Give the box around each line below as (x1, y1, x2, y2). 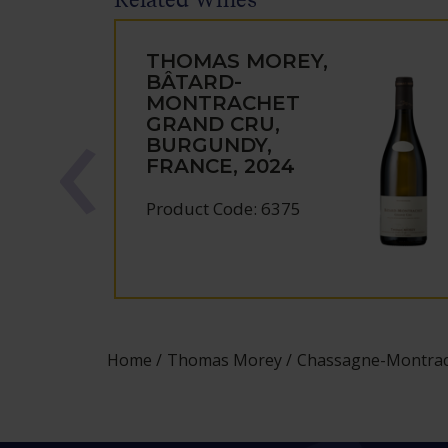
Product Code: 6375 (146, 197, 302, 220)
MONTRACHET (146, 91, 301, 115)
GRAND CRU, (146, 112, 281, 136)
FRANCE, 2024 (146, 154, 296, 178)
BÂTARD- (146, 70, 243, 94)
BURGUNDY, (146, 133, 273, 157)
